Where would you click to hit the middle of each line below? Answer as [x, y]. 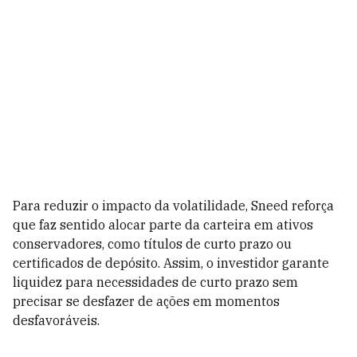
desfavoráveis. [56, 320]
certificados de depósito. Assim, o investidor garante [171, 263]
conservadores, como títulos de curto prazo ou [152, 244]
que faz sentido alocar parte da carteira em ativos [163, 225]
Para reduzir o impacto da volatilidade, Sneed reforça [173, 206]
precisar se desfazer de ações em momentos [146, 301]
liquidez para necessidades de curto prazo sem [155, 282]
